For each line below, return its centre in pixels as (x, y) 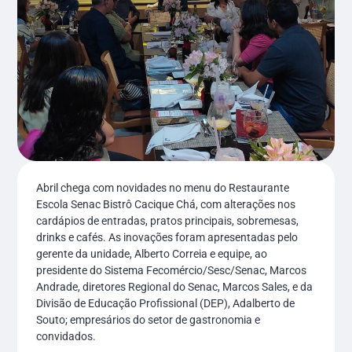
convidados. (66, 336)
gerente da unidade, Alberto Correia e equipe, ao (152, 253)
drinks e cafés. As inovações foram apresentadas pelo (167, 237)
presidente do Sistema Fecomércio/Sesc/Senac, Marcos (172, 270)
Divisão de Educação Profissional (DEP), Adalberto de (166, 303)
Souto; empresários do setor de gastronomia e (148, 319)
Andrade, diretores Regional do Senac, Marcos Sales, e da (175, 286)
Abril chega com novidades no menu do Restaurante (163, 187)
